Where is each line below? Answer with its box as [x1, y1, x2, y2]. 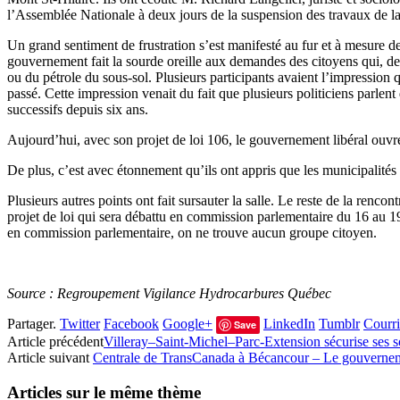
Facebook [104, 316, 159, 332]
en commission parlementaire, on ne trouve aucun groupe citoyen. [7, 225, 377, 241]
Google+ [162, 316, 212, 332]
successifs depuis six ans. [7, 102, 148, 118]
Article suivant [7, 350, 93, 366]
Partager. [7, 316, 56, 332]
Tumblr [319, 316, 360, 332]
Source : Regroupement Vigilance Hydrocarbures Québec [7, 286, 331, 302]
